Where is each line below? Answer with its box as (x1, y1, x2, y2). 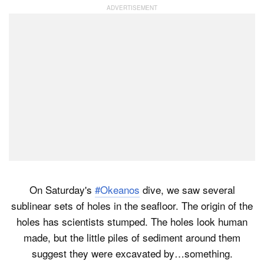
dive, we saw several (139, 182, 235, 197)
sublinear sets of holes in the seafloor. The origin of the (11, 198, 253, 213)
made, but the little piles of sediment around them (24, 230, 240, 245)
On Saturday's (29, 182, 95, 197)
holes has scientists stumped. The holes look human (16, 214, 247, 229)
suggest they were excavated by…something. (31, 246, 233, 261)
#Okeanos (94, 182, 140, 197)
